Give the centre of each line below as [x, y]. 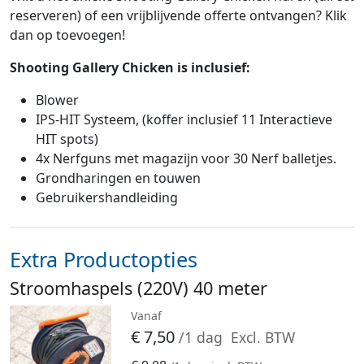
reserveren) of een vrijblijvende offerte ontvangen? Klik [178, 16]
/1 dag [203, 338]
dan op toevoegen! [67, 35]
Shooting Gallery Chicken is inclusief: [130, 68]
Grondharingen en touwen [118, 178]
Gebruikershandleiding [107, 198]
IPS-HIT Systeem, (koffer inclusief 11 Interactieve [184, 120]
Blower [57, 100]
